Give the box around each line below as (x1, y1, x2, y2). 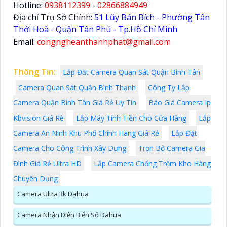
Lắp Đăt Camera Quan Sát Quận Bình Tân (63, 67, 200, 78)
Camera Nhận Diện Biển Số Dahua (17, 210, 121, 220)
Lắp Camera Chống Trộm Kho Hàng (94, 159, 211, 169)
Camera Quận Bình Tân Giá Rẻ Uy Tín (13, 98, 136, 108)
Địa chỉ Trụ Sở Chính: (13, 12, 94, 23)
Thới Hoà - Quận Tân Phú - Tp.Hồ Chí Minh (13, 24, 177, 35)
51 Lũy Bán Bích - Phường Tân (94, 12, 210, 23)
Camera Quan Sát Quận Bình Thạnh (18, 83, 136, 93)
